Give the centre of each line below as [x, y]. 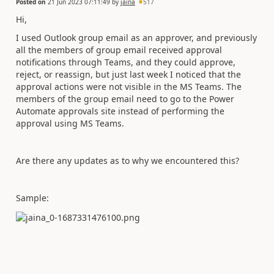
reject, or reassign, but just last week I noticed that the [128, 74]
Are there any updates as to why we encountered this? [128, 161]
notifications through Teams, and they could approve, [126, 62]
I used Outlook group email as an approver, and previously [136, 38]
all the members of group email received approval [119, 50]
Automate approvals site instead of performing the [120, 111]
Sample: [32, 198]
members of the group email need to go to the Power [125, 99]
